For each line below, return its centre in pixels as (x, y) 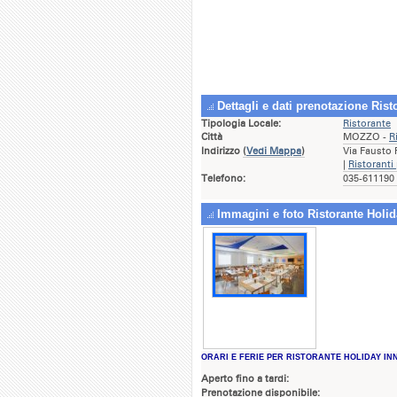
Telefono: (223, 179)
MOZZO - (366, 137)
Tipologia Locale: (241, 124)
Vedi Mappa (274, 151)
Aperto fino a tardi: (245, 379)
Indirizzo (222, 151)
